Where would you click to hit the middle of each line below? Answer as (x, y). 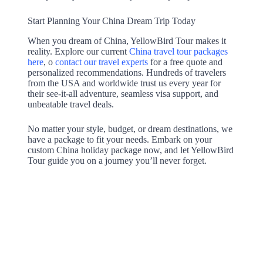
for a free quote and (185, 62)
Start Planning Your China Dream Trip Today (111, 21)
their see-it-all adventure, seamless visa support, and (123, 94)
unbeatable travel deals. (70, 104)
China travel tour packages (178, 52)
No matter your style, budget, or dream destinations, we (130, 129)
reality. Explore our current (78, 52)
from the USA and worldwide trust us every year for (124, 83)
